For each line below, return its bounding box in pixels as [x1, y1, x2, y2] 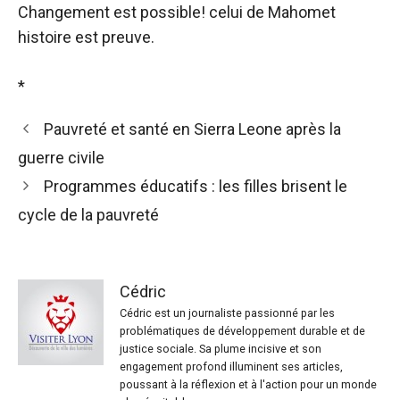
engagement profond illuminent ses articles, [120, 360, 343, 373]
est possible [113, 3, 201, 21]
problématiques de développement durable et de [120, 324, 365, 337]
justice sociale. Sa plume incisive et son [120, 342, 321, 355]
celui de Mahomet [205, 3, 336, 21]
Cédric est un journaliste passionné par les [120, 306, 335, 320]
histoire [18, 28, 71, 46]
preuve [102, 28, 151, 46]
